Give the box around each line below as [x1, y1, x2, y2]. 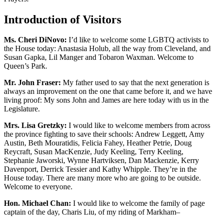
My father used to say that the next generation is [61, 78, 209, 87]
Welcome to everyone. [4, 182, 73, 191]
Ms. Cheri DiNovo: [4, 36, 67, 44]
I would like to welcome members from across [67, 121, 210, 130]
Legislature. [4, 105, 40, 113]
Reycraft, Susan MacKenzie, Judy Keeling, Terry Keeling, [4, 147, 183, 156]
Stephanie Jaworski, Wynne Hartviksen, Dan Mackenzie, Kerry [4, 156, 199, 165]
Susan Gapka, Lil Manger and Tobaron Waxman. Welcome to [4, 53, 194, 62]
